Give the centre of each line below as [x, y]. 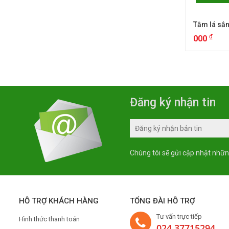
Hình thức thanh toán [49, 219]
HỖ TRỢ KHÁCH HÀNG [59, 201]
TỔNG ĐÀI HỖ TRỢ [162, 201]
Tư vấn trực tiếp [179, 216]
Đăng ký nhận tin [173, 102]
